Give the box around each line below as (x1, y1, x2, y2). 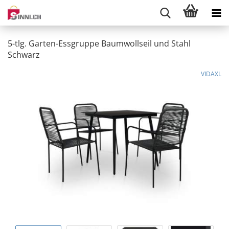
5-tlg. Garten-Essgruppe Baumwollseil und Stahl (8, 38, 191, 49)
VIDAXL (201, 70, 221, 78)
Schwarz (8, 49, 40, 60)
